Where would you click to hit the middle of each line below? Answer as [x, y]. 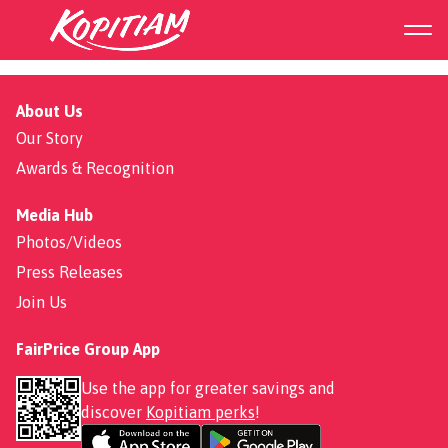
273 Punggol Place [155, 33]
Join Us [41, 302]
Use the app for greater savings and [208, 388]
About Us [49, 111]
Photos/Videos [69, 242]
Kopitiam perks [200, 412]
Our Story [49, 138]
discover [113, 412]
